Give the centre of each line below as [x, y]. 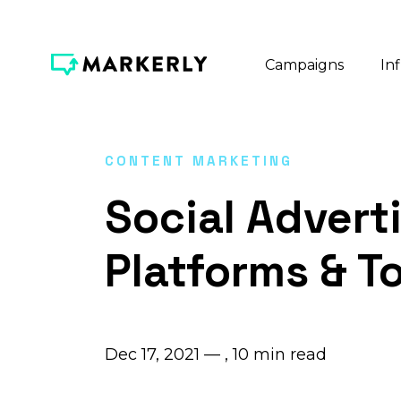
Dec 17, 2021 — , [168, 354]
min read [290, 354]
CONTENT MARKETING [198, 161]
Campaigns [304, 64]
